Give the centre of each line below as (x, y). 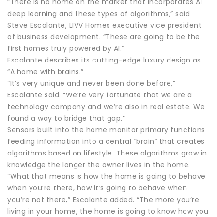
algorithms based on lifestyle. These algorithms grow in (107, 153)
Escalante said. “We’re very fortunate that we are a (100, 95)
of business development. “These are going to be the (104, 37)
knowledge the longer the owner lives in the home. (99, 164)
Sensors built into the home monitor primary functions (106, 130)
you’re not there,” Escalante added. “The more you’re (103, 199)
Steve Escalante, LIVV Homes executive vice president (104, 25)
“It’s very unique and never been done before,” (91, 83)
